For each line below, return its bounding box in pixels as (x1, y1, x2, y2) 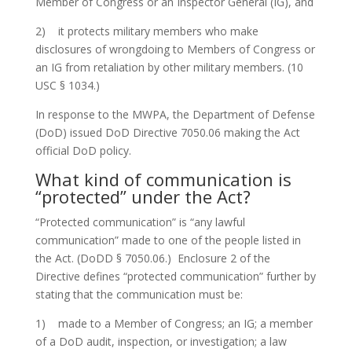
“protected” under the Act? (35, 185, 251, 208)
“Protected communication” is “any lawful (35, 214, 245, 229)
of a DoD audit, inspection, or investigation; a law (35, 334, 287, 349)
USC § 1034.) (35, 78, 100, 93)
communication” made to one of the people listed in (35, 233, 301, 247)
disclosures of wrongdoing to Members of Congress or (35, 42, 315, 57)
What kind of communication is (35, 167, 291, 191)
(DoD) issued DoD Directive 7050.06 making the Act (35, 125, 300, 140)
